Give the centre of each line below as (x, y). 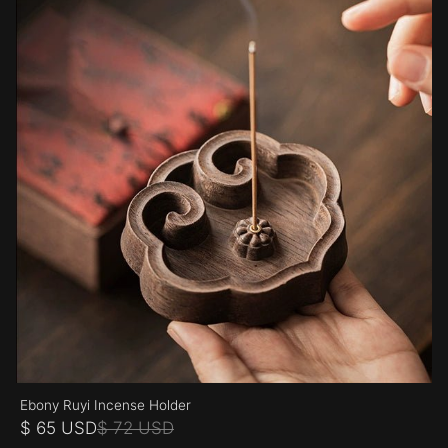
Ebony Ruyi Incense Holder (105, 405)
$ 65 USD (58, 428)
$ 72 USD (135, 428)
